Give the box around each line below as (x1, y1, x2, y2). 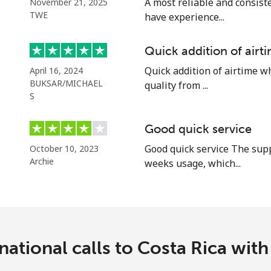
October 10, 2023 (30, 143, 99, 154)
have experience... (145, 10, 224, 24)
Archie (30, 155, 54, 167)
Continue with (103, 8, 168, 22)
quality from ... (145, 79, 208, 92)
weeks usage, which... (145, 157, 241, 170)
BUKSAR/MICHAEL (30, 77, 103, 89)
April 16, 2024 (30, 65, 83, 76)
